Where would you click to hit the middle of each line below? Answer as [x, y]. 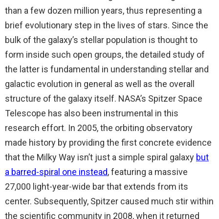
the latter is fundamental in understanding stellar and [107, 69]
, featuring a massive [148, 172]
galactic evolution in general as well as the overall [100, 84]
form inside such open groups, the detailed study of [105, 54]
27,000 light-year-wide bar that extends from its [97, 186]
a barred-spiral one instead [56, 172]
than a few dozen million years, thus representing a [103, 10]
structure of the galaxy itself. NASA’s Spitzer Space [104, 98]
